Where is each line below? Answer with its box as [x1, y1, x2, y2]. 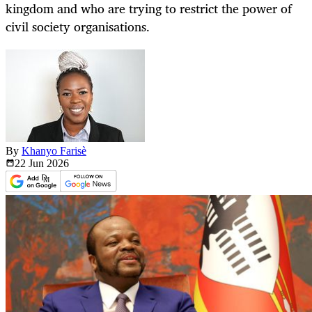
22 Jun [15, 157, 47, 170]
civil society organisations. [6, 16, 150, 38]
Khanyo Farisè [22, 145, 86, 157]
